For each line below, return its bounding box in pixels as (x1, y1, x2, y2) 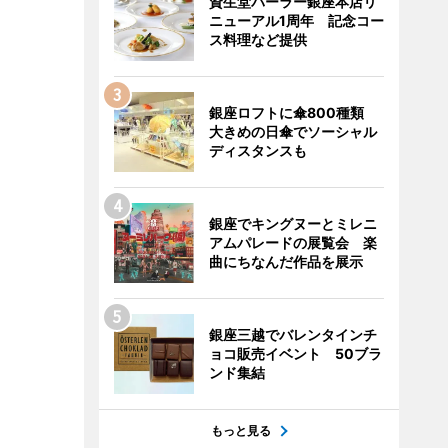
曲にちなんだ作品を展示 (208, 253, 363, 270)
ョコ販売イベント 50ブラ (208, 345, 382, 362)
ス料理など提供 (208, 31, 307, 48)
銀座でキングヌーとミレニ (208, 215, 377, 232)
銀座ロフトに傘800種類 (208, 104, 378, 121)
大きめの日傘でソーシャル (208, 123, 377, 140)
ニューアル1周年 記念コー (208, 12, 384, 29)
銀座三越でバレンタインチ (208, 326, 377, 343)
